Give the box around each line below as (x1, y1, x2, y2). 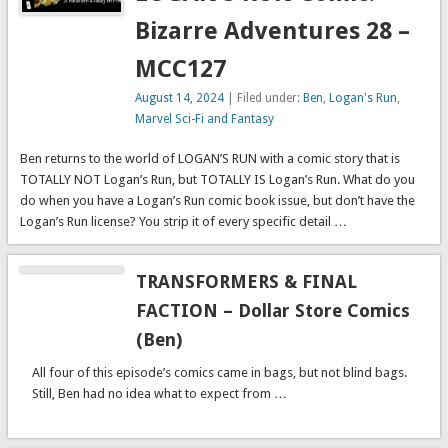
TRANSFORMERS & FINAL (135, 271, 357, 293)
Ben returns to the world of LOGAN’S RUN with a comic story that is (19, 151, 400, 167)
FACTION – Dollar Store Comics (135, 300, 410, 322)
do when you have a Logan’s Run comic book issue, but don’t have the (19, 193, 415, 209)
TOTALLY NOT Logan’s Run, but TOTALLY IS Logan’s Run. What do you (19, 172, 415, 188)
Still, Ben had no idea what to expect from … (31, 386, 287, 402)
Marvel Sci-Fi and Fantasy (134, 112, 274, 127)
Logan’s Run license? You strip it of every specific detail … (19, 214, 347, 230)
